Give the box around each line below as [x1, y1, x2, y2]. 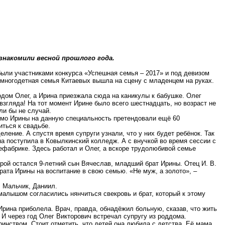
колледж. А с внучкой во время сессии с [89, 137, 216, 145]
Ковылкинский [46, 137, 89, 145]
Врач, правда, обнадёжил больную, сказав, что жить [53, 205, 217, 212]
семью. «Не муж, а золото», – [103, 167, 197, 175]
